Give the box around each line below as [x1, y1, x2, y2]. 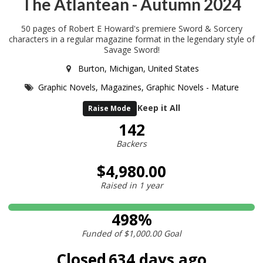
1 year [139, 179, 163, 191]
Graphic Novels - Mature [146, 81, 240, 93]
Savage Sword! [103, 43, 160, 55]
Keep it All [137, 102, 181, 113]
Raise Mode [88, 103, 131, 113]
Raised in [100, 179, 139, 191]
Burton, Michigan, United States [78, 62, 200, 74]
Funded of [82, 228, 124, 240]
